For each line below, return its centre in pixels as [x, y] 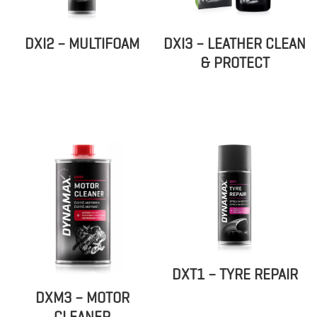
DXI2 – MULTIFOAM [82, 44]
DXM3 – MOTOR [82, 298]
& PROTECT [235, 63]
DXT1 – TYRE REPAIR [235, 274]
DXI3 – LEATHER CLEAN [235, 44]
